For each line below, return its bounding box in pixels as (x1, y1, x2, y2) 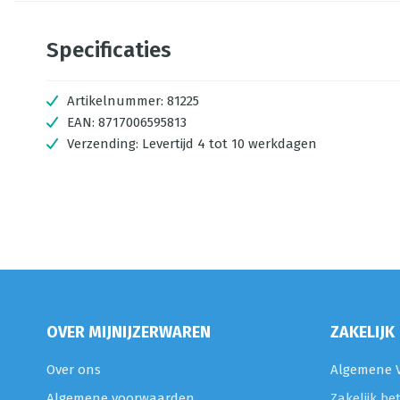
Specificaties (46, 37, 171, 62)
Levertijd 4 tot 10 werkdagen (142, 136, 317, 152)
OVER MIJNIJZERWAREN (46, 322, 211, 342)
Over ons (46, 362, 101, 378)
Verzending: (67, 136, 142, 152)
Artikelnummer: (67, 93, 163, 109)
